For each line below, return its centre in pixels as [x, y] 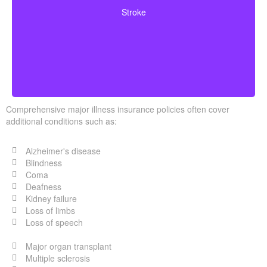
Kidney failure [51, 198]
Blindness [44, 162]
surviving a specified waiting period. [133, 15]
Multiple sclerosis [58, 258]
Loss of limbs [50, 210]
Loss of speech [54, 222]
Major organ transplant [68, 246]
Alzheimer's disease [63, 150]
